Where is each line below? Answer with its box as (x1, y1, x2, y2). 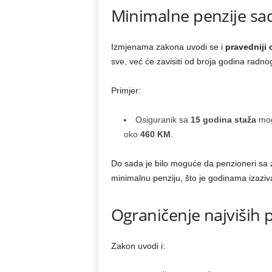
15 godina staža (190, 115, 256, 124)
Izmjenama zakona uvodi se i (110, 42, 225, 52)
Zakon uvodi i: (110, 241, 165, 251)
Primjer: (110, 86, 141, 95)
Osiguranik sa (135, 115, 191, 124)
